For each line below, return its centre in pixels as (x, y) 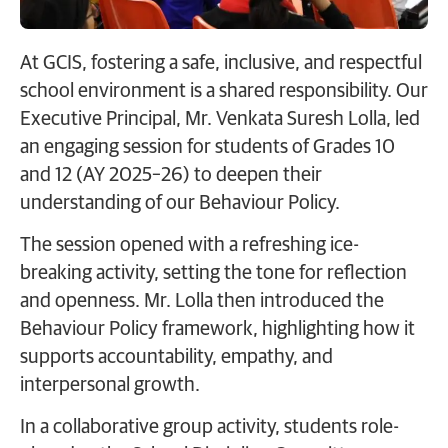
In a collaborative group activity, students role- (209, 427)
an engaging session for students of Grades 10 (207, 146)
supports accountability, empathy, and (176, 357)
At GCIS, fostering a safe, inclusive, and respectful (221, 62)
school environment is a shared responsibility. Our (224, 90)
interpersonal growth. (110, 385)
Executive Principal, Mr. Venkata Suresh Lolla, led (220, 118)
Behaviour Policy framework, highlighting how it (217, 329)
